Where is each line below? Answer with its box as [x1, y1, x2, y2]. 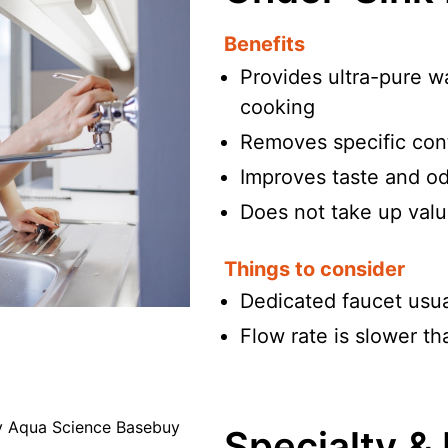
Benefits [224, 32, 305, 57]
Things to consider [224, 256, 405, 281]
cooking [240, 94, 315, 119]
